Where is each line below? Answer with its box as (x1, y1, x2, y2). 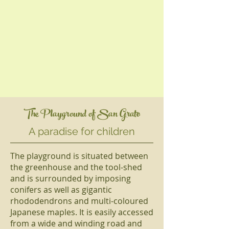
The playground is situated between (10, 150, 148, 162)
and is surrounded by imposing (10, 173, 131, 184)
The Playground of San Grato (24, 104, 140, 125)
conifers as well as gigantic (10, 184, 112, 195)
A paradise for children (29, 125, 135, 138)
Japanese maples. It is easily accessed (10, 207, 153, 218)
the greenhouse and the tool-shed (10, 162, 142, 173)
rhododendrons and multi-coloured (10, 195, 148, 207)
